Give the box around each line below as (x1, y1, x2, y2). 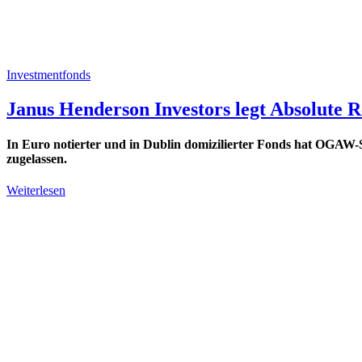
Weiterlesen (6, 183, 65, 198)
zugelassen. (6, 152, 67, 166)
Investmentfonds (6, 68, 90, 82)
